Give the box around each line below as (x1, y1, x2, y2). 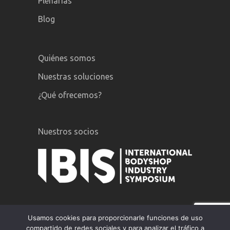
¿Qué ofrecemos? (38, 90, 102, 100)
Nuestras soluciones (38, 72, 113, 82)
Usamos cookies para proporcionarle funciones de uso (27, 214, 203, 222)
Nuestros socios (38, 127, 99, 137)
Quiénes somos (38, 53, 95, 63)
